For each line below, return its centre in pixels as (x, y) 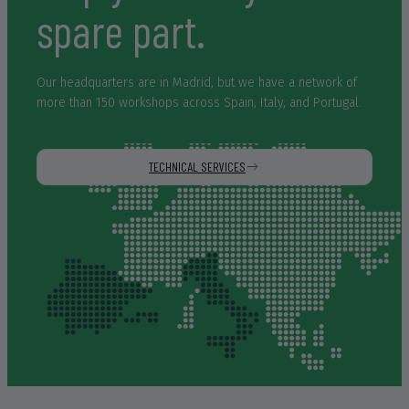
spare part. (121, 30)
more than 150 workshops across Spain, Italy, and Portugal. (199, 103)
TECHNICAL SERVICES (197, 167)
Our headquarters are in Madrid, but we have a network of (197, 83)
